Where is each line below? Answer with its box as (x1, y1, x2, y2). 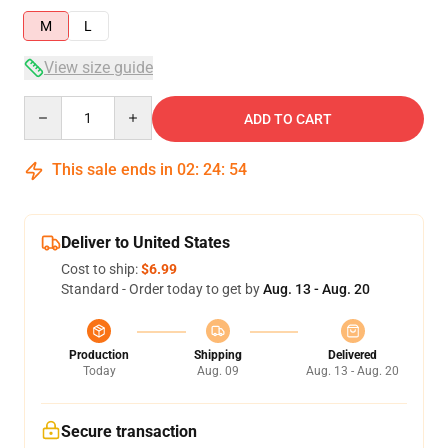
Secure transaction (61, 422, 197, 441)
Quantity (23, 97, 78, 113)
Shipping (193, 348, 242, 362)
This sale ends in (48, 160, 177, 179)
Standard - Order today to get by (61, 281, 263, 297)
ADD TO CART (244, 111, 332, 127)
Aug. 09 (196, 364, 239, 378)
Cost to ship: (61, 261, 141, 277)
